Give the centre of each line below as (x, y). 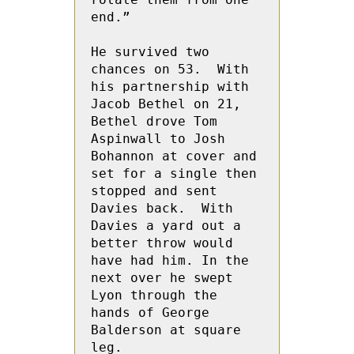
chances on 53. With (170, 69)
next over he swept (162, 278)
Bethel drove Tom (154, 121)
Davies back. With (162, 208)
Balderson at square (166, 330)
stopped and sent (154, 191)
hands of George (150, 313)
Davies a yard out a (166, 226)
